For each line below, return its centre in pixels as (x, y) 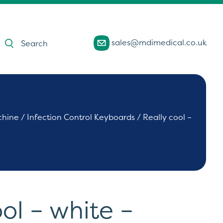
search (17, 45)
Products (21, 37)
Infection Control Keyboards (81, 117)
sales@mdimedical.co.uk (158, 42)
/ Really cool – (164, 117)
